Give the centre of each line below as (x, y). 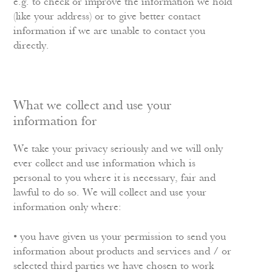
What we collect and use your (93, 106)
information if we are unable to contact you (110, 31)
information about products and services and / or (123, 252)
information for (55, 122)
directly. (32, 46)
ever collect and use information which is (105, 164)
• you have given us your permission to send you (120, 237)
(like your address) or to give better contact (107, 17)
